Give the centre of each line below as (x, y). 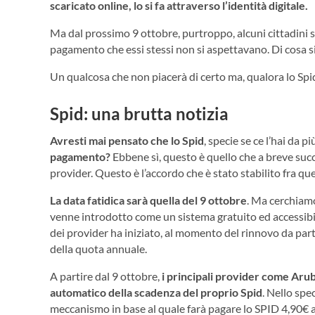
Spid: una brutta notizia (139, 113)
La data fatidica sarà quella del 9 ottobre (148, 200)
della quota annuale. (98, 249)
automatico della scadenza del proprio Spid (156, 292)
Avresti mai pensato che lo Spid (127, 141)
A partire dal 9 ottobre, (106, 276)
